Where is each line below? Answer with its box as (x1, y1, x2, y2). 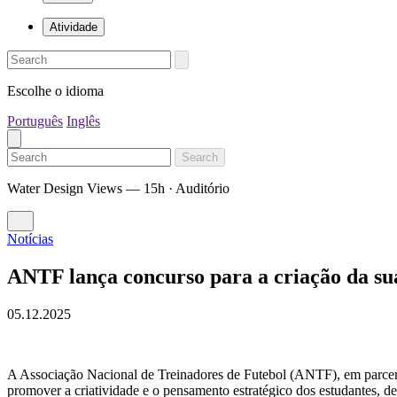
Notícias (7, 231, 53, 246)
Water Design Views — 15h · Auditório (7, 181, 230, 196)
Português (7, 113, 63, 128)
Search (182, 151, 218, 164)
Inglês (66, 113, 100, 128)
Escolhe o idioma (7, 83, 104, 98)
